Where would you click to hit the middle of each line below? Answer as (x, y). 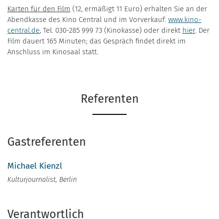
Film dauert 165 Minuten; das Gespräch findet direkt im (97, 41)
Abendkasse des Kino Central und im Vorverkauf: (88, 19)
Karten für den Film (39, 9)
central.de (23, 30)
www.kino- (185, 19)
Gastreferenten (47, 142)
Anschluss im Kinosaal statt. (53, 52)
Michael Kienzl (35, 166)
